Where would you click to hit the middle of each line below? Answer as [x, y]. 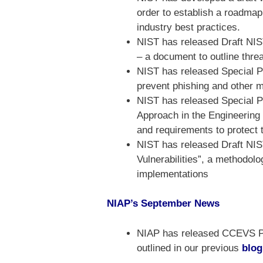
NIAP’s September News [163, 204]
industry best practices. [188, 27]
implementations [173, 174]
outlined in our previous [189, 248]
